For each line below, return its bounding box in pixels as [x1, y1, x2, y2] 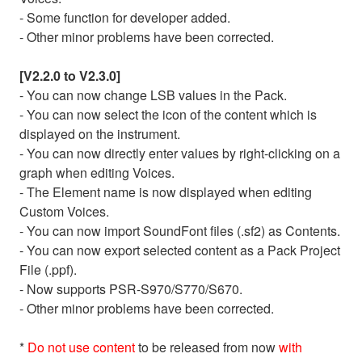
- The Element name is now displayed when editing [19, 182, 312, 201]
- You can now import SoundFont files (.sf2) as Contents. [19, 221, 340, 240]
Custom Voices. [19, 201, 109, 221]
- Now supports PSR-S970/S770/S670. [19, 279, 242, 298]
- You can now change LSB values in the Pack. [19, 85, 287, 104]
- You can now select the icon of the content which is [19, 104, 317, 124]
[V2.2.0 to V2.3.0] [19, 65, 120, 85]
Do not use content [27, 337, 135, 356]
